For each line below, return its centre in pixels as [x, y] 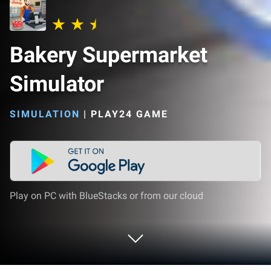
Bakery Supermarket [109, 55]
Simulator [57, 84]
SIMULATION [45, 114]
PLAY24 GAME [129, 114]
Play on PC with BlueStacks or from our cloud [106, 196]
